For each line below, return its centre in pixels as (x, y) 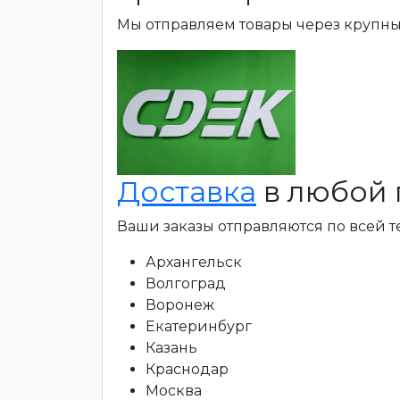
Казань (171, 348)
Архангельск (194, 262)
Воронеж (180, 305)
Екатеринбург (199, 326)
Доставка (187, 192)
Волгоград (186, 283)
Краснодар (187, 369)
